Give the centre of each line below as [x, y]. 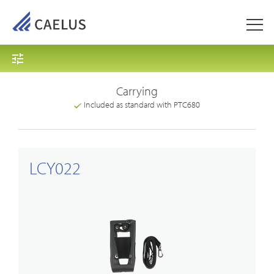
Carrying [137, 91]
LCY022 [55, 168]
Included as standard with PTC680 [141, 104]
